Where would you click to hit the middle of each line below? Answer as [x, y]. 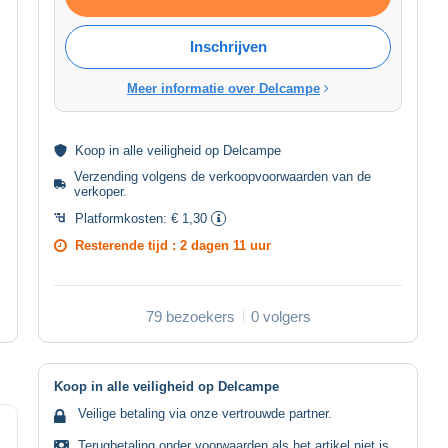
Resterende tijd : [127, 245]
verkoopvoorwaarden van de [290, 176]
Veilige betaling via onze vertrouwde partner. [205, 413]
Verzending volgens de [142, 176]
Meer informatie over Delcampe [223, 88]
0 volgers [280, 316]
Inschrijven [228, 46]
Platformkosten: [123, 218]
